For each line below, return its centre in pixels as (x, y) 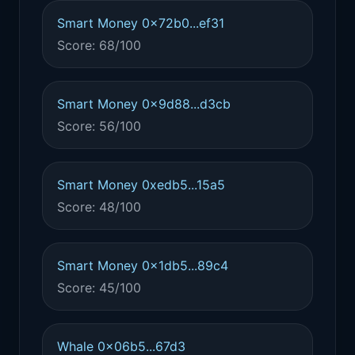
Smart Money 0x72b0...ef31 (141, 23)
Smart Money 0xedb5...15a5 (141, 185)
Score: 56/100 (99, 126)
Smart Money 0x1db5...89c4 (143, 265)
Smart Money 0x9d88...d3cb (144, 104)
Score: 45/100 (99, 288)
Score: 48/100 (99, 207)
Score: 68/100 (99, 45)
